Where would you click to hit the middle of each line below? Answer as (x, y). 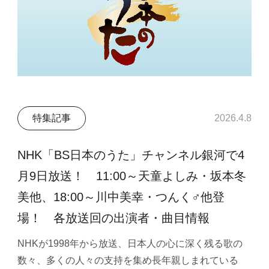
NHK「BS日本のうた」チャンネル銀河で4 (131, 155)
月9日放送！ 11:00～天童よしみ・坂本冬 (132, 176)
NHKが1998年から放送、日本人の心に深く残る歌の (130, 244)
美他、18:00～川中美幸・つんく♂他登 (121, 197)
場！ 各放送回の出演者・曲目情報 (114, 218)
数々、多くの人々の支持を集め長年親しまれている (128, 261)
